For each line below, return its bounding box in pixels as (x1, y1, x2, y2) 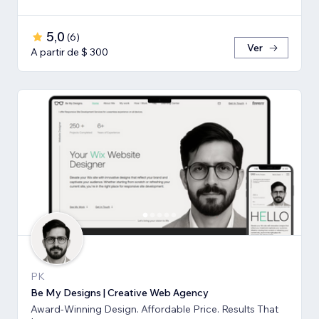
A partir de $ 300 (31, 46, 108, 59)
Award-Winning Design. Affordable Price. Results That (31, 303, 278, 316)
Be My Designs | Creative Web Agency (31, 286, 209, 300)
